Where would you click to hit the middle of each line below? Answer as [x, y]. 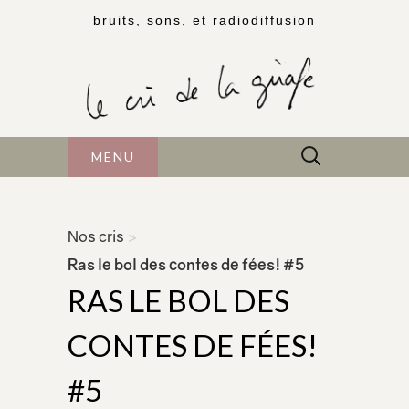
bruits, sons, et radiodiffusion [204, 20]
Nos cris [96, 237]
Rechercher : [336, 148]
